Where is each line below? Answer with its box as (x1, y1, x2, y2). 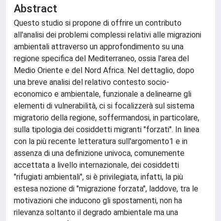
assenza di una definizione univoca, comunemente (14, 148, 184, 158)
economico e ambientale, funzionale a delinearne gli (14, 89, 191, 99)
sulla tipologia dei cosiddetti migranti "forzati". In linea (14, 125, 199, 134)
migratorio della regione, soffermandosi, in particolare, (14, 113, 199, 122)
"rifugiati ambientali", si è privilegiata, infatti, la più (14, 172, 183, 182)
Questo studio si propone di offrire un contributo (14, 18, 182, 28)
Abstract (14, 2, 57, 15)
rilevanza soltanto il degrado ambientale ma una (14, 208, 178, 217)
